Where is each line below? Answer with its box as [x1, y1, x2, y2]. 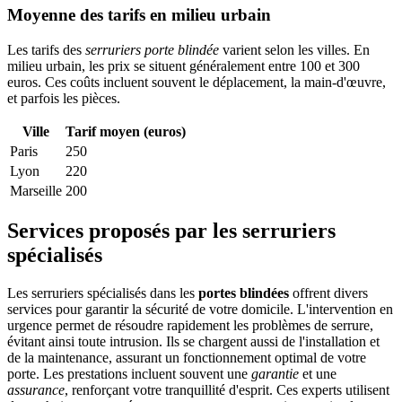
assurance [7, 382, 65, 398]
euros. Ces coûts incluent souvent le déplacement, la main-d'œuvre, [7, 74, 386, 90]
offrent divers [289, 285, 368, 301]
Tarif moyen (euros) [66, 123, 186, 139]
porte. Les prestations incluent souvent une [7, 366, 251, 382]
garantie [251, 366, 299, 382]
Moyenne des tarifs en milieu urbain [7, 4, 271, 24]
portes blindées [198, 285, 289, 301]
